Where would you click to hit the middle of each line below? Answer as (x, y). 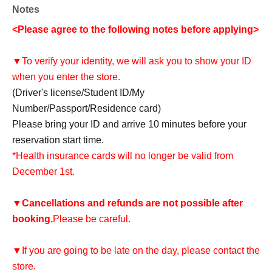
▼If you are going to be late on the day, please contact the (136, 251)
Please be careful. (92, 219)
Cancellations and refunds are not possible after (132, 203)
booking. (32, 219)
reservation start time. (58, 140)
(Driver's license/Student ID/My (78, 93)
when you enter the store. (66, 77)
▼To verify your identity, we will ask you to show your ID (132, 61)
